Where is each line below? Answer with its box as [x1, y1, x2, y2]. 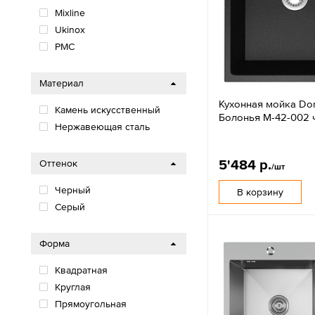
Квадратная [55, 264, 108, 276]
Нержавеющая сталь [55, 121, 150, 132]
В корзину [237, 186, 284, 198]
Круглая [55, 281, 91, 292]
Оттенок [39, 157, 77, 169]
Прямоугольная [55, 298, 127, 309]
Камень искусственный [55, 104, 160, 115]
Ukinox [55, 24, 85, 35]
